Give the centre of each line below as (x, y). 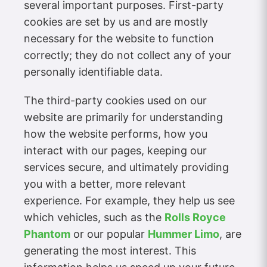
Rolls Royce (195, 218)
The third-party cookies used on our (115, 101)
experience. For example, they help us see (129, 201)
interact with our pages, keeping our (115, 151)
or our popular (109, 234)
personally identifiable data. (93, 72)
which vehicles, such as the (94, 218)
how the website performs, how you (116, 134)
